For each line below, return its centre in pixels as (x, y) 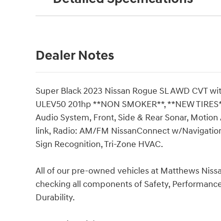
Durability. (55, 198)
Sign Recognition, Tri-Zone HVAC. (99, 145)
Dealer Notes (75, 56)
